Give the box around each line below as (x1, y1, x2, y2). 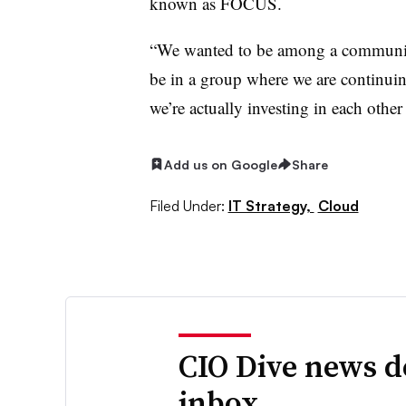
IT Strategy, (227, 196, 314, 215)
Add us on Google (163, 156, 277, 172)
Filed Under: (149, 196, 225, 215)
